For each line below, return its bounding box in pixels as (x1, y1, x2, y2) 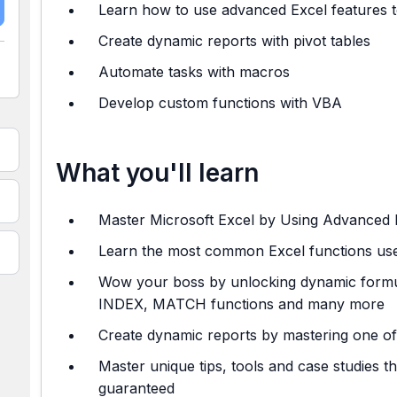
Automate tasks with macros (98, 63, 290, 81)
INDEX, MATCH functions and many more (98, 295, 385, 313)
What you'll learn (56, 158, 259, 188)
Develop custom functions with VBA (98, 94, 342, 112)
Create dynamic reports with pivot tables (98, 32, 370, 50)
